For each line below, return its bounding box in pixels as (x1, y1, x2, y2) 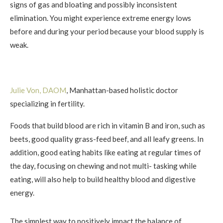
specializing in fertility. (10, 99, 85, 108)
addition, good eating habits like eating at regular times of (10, 147, 201, 157)
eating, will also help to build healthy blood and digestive (10, 174, 196, 184)
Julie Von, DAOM (10, 85, 66, 95)
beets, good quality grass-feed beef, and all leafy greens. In (10, 134, 204, 143)
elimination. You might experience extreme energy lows (10, 13, 191, 22)
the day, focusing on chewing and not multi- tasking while (10, 161, 197, 170)
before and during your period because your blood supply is (10, 26, 204, 36)
